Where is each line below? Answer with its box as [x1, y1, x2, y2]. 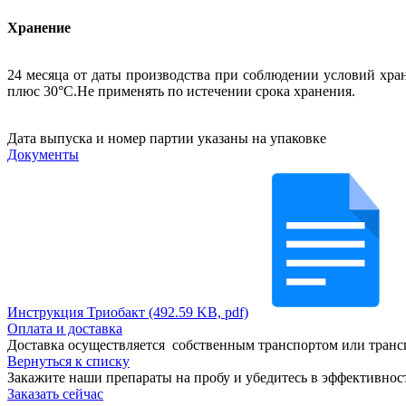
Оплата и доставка [7, 321, 122, 337]
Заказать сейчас [7, 386, 103, 402]
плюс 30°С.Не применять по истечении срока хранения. [7, 83, 355, 100]
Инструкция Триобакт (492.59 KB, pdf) [7, 304, 248, 321]
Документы [7, 147, 79, 163]
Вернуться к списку [7, 353, 130, 370]
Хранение [7, 20, 74, 36]
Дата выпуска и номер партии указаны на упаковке [7, 130, 326, 147]
